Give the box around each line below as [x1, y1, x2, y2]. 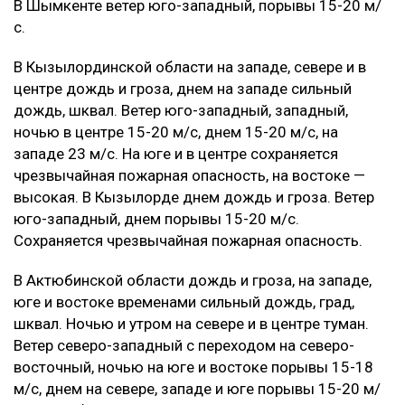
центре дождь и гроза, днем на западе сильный [14, 79, 352, 98]
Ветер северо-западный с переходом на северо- [14, 335, 354, 354]
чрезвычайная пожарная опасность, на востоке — [14, 165, 365, 184]
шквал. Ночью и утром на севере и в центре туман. [14, 314, 369, 333]
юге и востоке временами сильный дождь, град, [14, 292, 354, 311]
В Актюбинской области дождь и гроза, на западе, [14, 270, 372, 289]
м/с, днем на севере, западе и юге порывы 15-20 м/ [14, 379, 381, 398]
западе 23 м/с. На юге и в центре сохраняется [14, 144, 338, 163]
